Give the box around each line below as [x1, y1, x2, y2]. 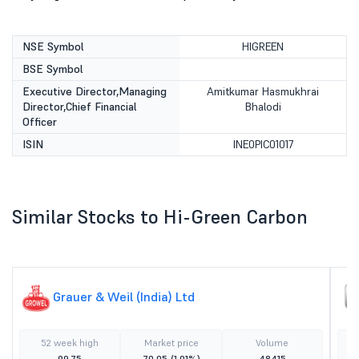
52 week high [41, 337, 99, 349]
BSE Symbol [22, 62, 83, 76]
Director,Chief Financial [22, 99, 137, 114]
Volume [256, 337, 289, 349]
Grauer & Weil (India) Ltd [53, 288, 195, 305]
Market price [143, 337, 199, 349]
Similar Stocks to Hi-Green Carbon [12, 204, 308, 229]
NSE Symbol [22, 39, 84, 54]
